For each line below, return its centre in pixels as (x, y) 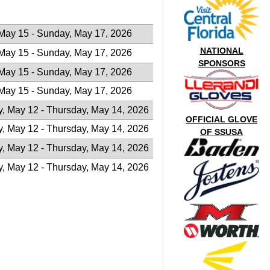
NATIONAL (221, 51)
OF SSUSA (222, 132)
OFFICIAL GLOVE (222, 119)
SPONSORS (221, 63)
